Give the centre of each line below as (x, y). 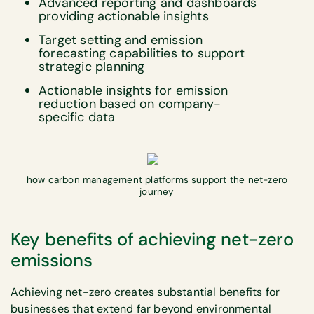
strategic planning (92, 66)
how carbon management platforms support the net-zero (157, 180)
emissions (52, 261)
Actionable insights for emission (134, 90)
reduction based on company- (130, 103)
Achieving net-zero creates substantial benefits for (145, 292)
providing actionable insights (124, 16)
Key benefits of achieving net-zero (152, 240)
